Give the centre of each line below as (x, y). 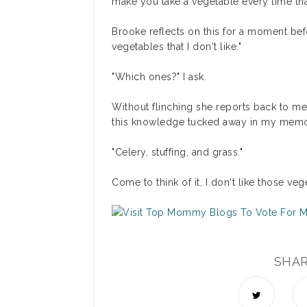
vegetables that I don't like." (176, 47)
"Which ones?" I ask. (159, 77)
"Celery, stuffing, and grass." (177, 152)
